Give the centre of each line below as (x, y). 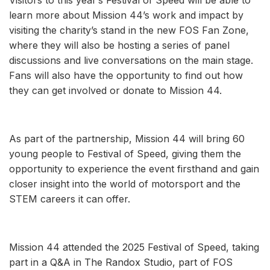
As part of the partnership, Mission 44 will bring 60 (127, 138)
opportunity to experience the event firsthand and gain (134, 168)
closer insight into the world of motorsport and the (125, 184)
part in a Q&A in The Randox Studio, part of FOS (121, 262)
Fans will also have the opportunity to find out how (126, 75)
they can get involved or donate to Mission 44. (115, 90)
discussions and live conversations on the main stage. (131, 60)
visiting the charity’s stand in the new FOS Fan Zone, (129, 30)
